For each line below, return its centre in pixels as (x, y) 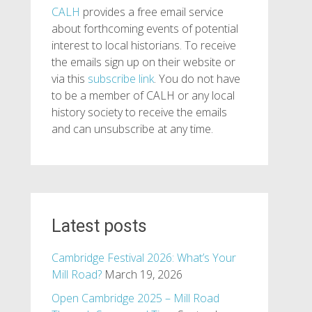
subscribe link (120, 79)
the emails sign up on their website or (143, 62)
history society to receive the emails (139, 112)
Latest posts (99, 226)
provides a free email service (151, 12)
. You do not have (197, 79)
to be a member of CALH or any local (143, 95)
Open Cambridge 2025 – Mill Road (135, 298)
